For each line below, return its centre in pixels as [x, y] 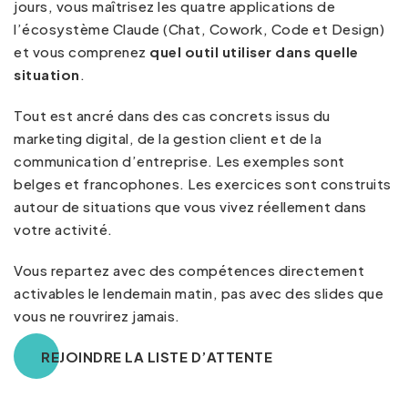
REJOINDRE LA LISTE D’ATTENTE [157, 356]
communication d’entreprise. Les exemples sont [179, 160]
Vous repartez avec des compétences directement [189, 270]
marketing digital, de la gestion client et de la [168, 138]
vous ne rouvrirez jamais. [97, 315]
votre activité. [63, 229]
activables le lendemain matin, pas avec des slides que [199, 292]
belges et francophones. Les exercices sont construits [203, 183]
